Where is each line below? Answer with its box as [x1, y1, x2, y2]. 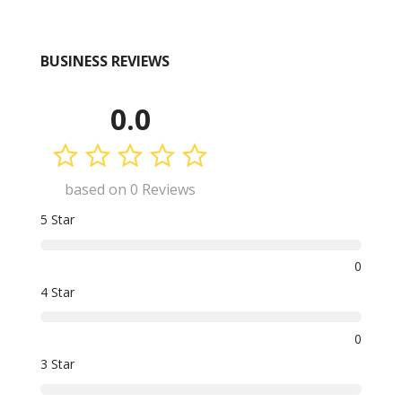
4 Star [40, 283, 74, 301]
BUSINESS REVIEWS [40, 51, 170, 72]
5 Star [40, 211, 74, 229]
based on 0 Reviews [65, 179, 196, 200]
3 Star [40, 355, 74, 373]
